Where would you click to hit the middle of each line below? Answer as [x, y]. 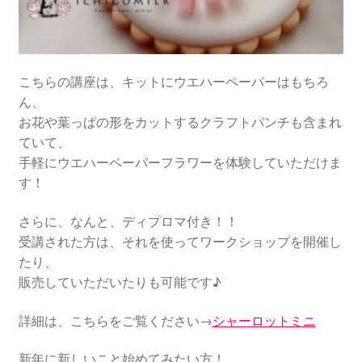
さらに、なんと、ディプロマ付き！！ [128, 222]
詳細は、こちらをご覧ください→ [115, 320]
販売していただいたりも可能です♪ [120, 282]
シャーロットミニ [264, 320]
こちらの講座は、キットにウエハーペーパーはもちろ [173, 82]
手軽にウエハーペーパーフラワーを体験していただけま [180, 163]
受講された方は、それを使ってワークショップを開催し [180, 242]
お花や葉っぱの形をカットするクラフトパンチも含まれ [180, 122]
